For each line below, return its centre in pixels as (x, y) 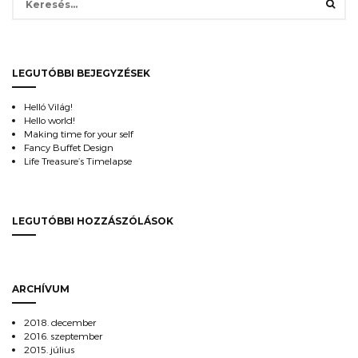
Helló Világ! (48, 106)
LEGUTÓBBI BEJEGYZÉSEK (81, 73)
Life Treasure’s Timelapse (78, 161)
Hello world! (50, 120)
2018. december (60, 322)
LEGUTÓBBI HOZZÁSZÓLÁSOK (93, 221)
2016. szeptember (63, 336)
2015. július (49, 349)
